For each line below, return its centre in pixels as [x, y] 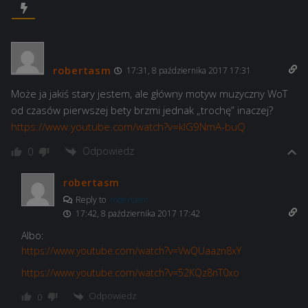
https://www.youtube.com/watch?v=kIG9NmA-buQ [128, 127]
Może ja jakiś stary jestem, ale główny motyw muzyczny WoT [149, 94]
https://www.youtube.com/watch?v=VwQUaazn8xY [131, 251]
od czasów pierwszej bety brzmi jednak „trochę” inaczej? [142, 110]
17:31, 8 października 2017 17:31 [188, 71]
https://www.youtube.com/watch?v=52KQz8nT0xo [130, 273]
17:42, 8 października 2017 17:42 [137, 214]
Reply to [92, 200]
